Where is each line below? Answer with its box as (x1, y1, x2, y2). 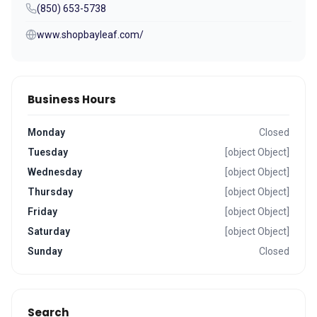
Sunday (28, 246, 62, 257)
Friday (28, 206, 57, 217)
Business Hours (28, 92, 116, 107)
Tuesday (28, 146, 68, 158)
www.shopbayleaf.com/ (37, 29, 144, 40)
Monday (28, 127, 65, 138)
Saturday (28, 226, 70, 237)
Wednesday (28, 166, 82, 178)
